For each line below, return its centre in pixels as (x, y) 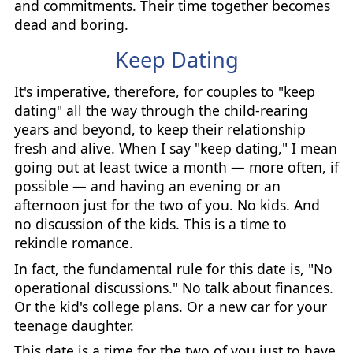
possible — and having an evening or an (147, 186)
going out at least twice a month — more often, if (176, 167)
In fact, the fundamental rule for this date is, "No (173, 268)
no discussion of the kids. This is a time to (150, 223)
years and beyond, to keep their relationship (160, 129)
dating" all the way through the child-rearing (161, 110)
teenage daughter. (74, 325)
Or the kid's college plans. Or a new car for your (170, 306)
